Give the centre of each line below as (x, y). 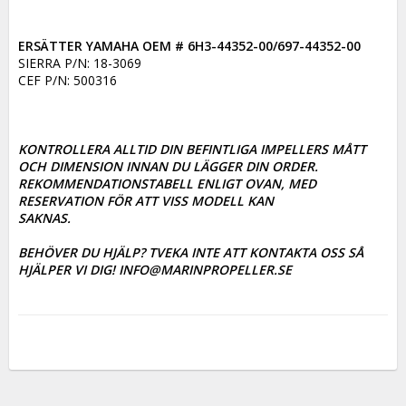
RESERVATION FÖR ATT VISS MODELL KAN (146, 200)
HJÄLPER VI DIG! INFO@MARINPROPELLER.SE (155, 269)
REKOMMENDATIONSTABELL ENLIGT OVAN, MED (167, 183)
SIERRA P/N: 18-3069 (80, 63)
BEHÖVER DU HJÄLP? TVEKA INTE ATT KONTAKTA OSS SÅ (191, 252)
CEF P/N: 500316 (68, 80)
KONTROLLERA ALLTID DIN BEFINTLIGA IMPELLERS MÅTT (192, 149)
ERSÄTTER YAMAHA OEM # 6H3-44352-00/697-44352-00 (189, 45)
